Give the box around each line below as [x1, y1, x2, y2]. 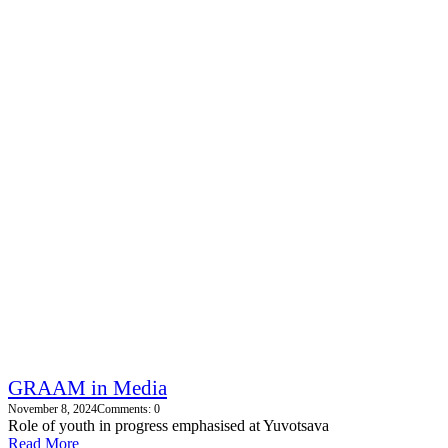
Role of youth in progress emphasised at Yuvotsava [8, 417, 329, 435]
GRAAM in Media [8, 376, 167, 401]
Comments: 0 [97, 402, 160, 417]
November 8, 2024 [8, 402, 97, 417]
